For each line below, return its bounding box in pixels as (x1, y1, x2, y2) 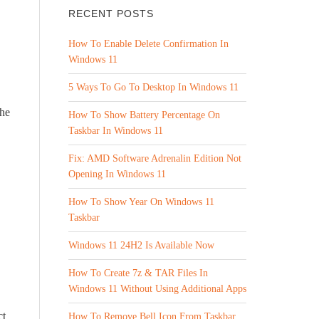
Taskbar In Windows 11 (68, 125, 163, 136)
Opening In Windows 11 (68, 169, 166, 179)
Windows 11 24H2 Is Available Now (68, 240, 214, 251)
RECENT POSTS (68, 8, 154, 19)
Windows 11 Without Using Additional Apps (68, 283, 246, 294)
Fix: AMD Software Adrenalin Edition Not (68, 153, 241, 164)
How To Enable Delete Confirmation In (68, 38, 229, 49)
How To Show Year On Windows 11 (68, 197, 214, 207)
